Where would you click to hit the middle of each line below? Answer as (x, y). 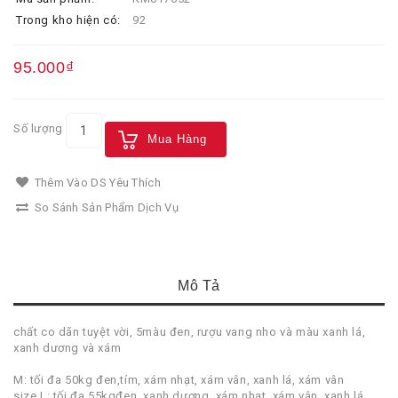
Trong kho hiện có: (68, 20)
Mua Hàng (177, 139)
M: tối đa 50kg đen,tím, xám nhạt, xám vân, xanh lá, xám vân (179, 379)
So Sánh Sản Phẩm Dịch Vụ (105, 207)
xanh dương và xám (68, 347)
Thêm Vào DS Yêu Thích (96, 182)
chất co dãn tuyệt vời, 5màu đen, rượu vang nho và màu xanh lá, (190, 331)
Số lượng (38, 128)
